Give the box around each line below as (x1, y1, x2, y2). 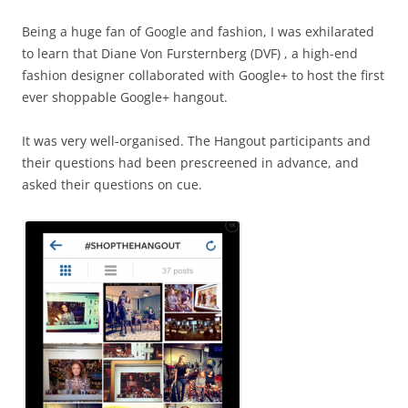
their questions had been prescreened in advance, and (22, 153, 359, 171)
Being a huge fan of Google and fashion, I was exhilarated (22, 22, 374, 40)
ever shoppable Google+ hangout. (22, 87, 228, 106)
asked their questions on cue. (22, 175, 202, 193)
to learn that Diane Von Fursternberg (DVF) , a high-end (22, 44, 358, 62)
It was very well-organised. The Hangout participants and (22, 131, 371, 149)
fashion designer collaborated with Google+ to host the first (22, 66, 384, 84)
